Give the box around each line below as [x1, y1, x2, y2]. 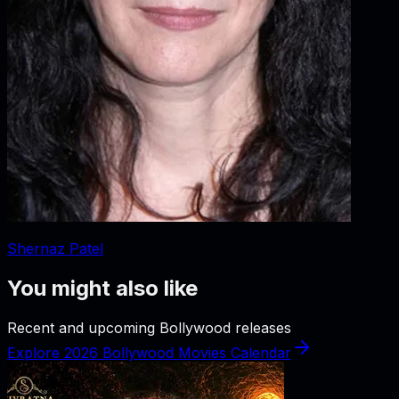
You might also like [7, 274, 198, 301]
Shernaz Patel [7, 239, 103, 257]
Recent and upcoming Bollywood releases [7, 318, 291, 337]
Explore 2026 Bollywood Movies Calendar [7, 343, 291, 362]
